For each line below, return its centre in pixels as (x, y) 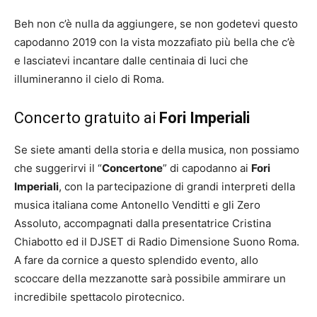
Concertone (132, 168)
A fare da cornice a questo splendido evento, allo (136, 260)
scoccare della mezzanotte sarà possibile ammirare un (150, 279)
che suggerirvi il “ (58, 168)
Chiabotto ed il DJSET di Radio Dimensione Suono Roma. (157, 242)
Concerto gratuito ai (87, 118)
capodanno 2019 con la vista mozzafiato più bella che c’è (155, 42)
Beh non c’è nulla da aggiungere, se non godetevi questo (156, 24)
